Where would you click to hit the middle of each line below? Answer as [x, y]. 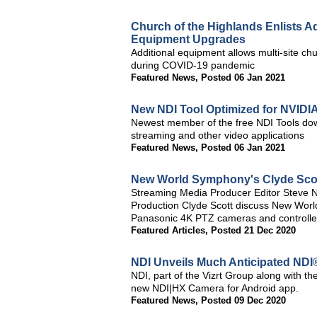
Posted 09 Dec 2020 [243, 300]
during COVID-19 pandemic [193, 65]
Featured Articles [168, 230]
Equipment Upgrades [188, 39]
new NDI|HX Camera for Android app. [215, 288]
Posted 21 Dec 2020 [253, 230]
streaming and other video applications [218, 135]
